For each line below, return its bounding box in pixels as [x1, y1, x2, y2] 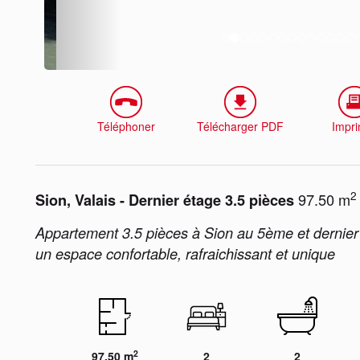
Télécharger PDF [197, 118, 284, 134]
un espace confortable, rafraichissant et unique [35, 243, 335, 264]
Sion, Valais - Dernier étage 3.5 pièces [35, 190, 294, 211]
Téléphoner [96, 118, 155, 134]
